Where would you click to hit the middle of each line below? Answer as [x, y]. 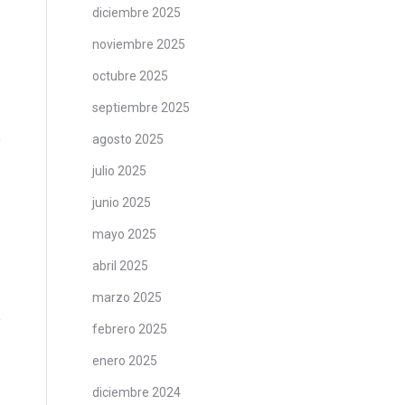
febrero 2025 [130, 329]
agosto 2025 [128, 139]
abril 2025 [120, 266]
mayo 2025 [124, 234]
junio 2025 [122, 202]
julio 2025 [119, 171]
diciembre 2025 [137, 13]
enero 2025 [125, 361]
